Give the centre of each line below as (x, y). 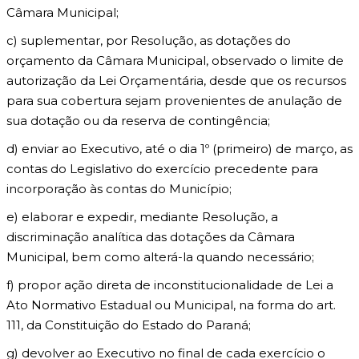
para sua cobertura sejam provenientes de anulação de (174, 101)
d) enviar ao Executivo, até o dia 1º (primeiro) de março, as (179, 149)
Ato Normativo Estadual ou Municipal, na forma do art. (171, 305)
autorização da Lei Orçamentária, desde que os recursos (176, 81)
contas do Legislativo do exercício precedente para (162, 169)
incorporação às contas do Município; (119, 189)
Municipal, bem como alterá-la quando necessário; (160, 257)
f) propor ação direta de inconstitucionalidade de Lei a (170, 285)
